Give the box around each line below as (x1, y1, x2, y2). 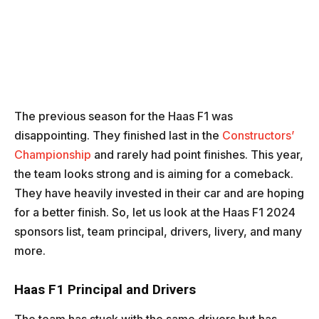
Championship (14, 147, 91, 162)
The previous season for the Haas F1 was (14, 109, 233, 124)
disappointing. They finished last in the (14, 128, 222, 143)
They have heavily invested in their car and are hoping (14, 186, 304, 201)
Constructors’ (222, 128, 294, 143)
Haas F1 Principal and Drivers (14, 281, 196, 298)
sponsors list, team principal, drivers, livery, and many (14, 224, 302, 239)
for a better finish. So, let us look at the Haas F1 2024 (14, 205, 296, 220)
